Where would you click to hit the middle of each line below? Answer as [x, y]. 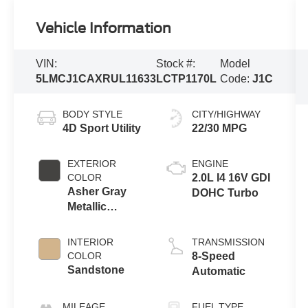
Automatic [218, 272]
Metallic [87, 207]
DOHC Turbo [225, 193]
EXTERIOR [92, 164]
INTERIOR [91, 242]
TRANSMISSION [228, 242]
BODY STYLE [93, 114]
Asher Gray [97, 192]
